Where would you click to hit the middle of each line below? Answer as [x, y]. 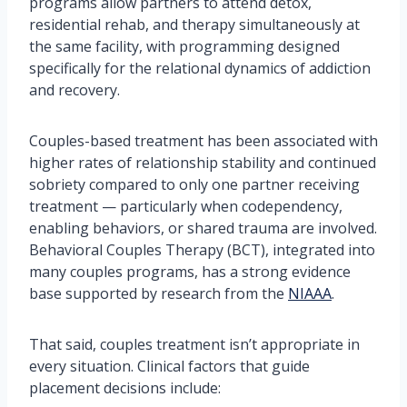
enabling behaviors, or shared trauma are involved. [203, 228]
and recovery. [74, 90]
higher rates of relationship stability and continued [203, 163]
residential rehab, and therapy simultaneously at [194, 25]
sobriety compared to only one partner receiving [194, 184]
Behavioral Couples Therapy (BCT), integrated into [202, 250]
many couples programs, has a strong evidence [190, 272]
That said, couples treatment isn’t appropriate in [194, 344]
